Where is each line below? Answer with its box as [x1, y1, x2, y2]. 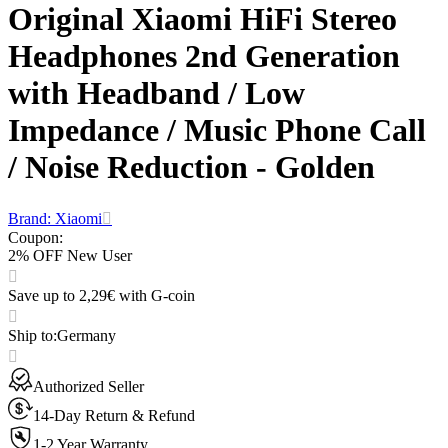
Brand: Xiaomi [8, 210, 102, 228]
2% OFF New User [8, 247, 132, 265]
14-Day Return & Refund [33, 407, 195, 425]
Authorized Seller [33, 378, 144, 396]
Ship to [8, 327, 53, 345]
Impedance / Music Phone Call [8, 111, 426, 148]
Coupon [8, 229, 59, 247]
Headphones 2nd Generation [8, 37, 400, 74]
